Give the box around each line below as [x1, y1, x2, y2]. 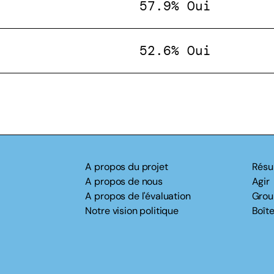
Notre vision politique [85, 204, 179, 217]
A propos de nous [85, 175, 163, 188]
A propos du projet [85, 160, 168, 173]
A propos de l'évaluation [85, 190, 191, 202]
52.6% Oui [139, 42, 211, 59]
